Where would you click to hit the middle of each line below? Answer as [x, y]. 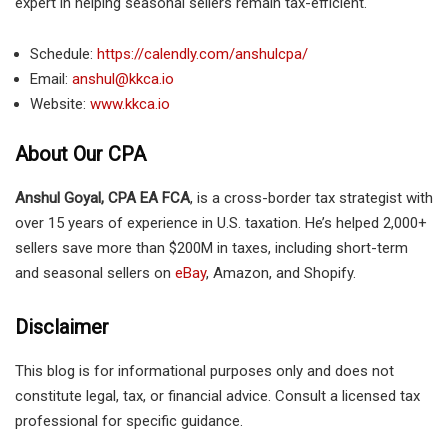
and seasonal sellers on [93, 273]
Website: [60, 103]
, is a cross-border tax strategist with [311, 198]
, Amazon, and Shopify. [281, 273]
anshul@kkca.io [123, 78]
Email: [51, 78]
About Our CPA [80, 154]
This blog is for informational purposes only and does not [204, 371]
